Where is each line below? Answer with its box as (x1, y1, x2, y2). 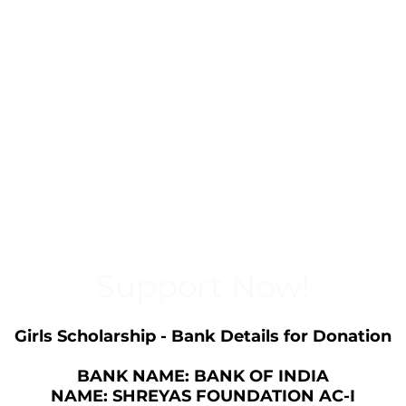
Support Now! (96, 267, 310, 305)
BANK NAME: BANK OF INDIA (77, 366, 329, 386)
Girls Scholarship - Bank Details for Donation (14, 326, 391, 346)
